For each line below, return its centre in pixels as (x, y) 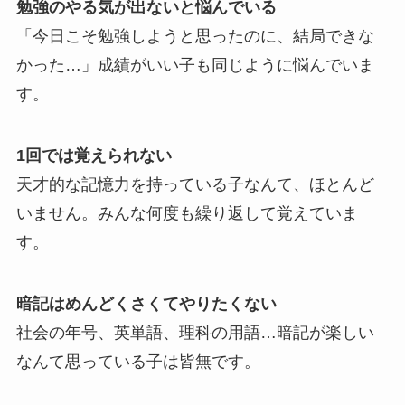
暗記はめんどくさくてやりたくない (146, 303)
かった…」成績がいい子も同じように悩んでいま (195, 66)
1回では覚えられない (94, 155)
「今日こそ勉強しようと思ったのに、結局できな (195, 37)
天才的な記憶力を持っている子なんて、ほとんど (195, 184)
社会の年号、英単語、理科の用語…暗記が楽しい (195, 332)
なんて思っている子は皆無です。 (138, 361)
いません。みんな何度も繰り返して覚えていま (187, 213)
